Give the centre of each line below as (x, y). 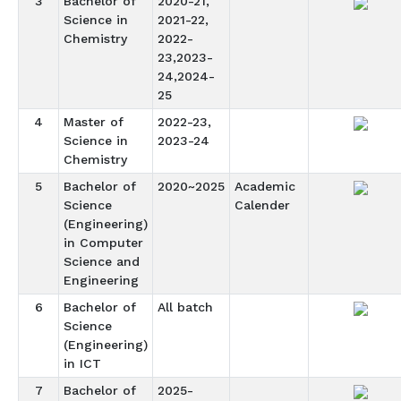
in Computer (103, 243)
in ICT (82, 363)
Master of (93, 122)
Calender (262, 205)
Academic (264, 186)
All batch (185, 307)
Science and (101, 261)
